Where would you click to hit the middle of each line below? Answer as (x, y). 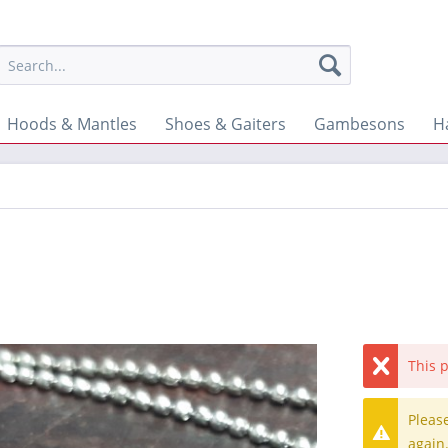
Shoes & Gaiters (225, 124)
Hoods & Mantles (72, 124)
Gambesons (359, 124)
